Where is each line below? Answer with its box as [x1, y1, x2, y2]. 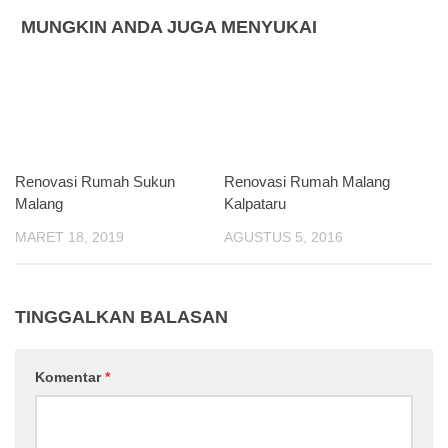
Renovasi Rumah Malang [224, 173, 390, 190]
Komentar [35, 369, 105, 386]
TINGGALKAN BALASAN [15, 307, 228, 328]
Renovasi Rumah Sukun [15, 173, 175, 190]
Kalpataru [224, 195, 286, 212]
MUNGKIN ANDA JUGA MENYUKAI [21, 17, 317, 37]
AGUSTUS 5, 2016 [224, 229, 343, 245]
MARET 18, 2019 [15, 229, 124, 245]
